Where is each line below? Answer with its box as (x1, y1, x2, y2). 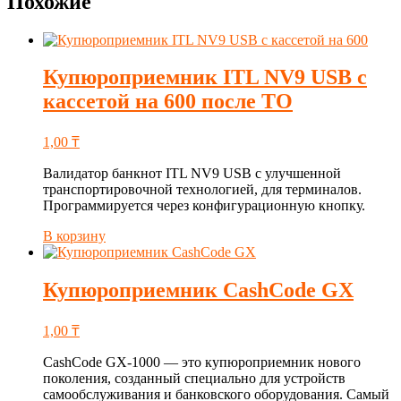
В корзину (43, 228, 106, 244)
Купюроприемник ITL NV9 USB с (43, 65, 367, 90)
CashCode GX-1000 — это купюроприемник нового (43, 354, 361, 371)
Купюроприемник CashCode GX (43, 278, 354, 303)
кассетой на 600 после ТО (43, 90, 293, 114)
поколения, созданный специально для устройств (43, 371, 346, 387)
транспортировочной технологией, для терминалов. (43, 182, 362, 198)
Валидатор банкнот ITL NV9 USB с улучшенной (43, 166, 341, 182)
